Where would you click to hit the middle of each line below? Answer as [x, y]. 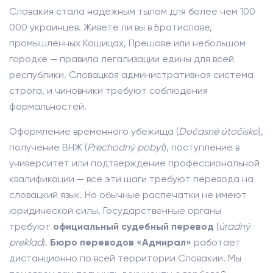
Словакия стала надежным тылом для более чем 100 [132, 11]
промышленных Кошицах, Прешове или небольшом [127, 43]
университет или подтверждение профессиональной [134, 163]
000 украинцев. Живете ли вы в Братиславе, [111, 27]
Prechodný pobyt [126, 147]
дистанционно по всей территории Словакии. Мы [125, 258]
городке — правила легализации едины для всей [122, 59]
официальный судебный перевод [133, 226]
